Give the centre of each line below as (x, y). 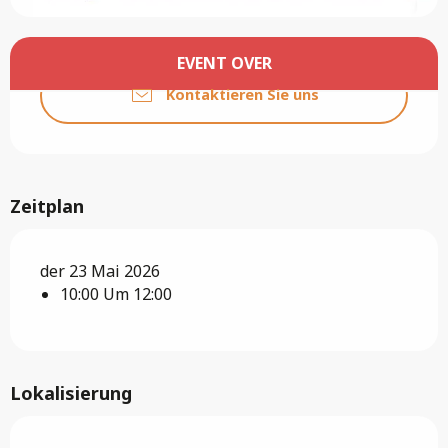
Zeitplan (47, 205)
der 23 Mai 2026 (100, 270)
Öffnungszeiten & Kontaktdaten (173, 51)
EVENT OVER (224, 63)
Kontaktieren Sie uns (242, 95)
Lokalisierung (71, 392)
